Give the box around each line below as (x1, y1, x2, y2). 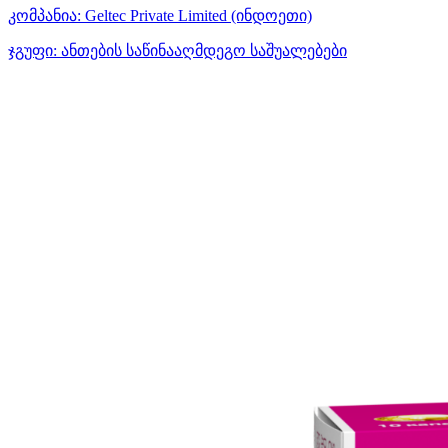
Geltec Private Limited (85, 6, 227, 24)
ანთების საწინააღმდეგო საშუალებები (57, 41, 347, 59)
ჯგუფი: (8, 41, 57, 59)
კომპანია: (8, 6, 81, 24)
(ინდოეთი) (231, 6, 312, 24)
